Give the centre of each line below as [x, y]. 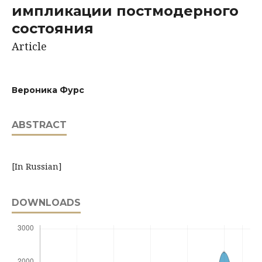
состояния [53, 28]
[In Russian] [37, 166]
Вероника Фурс [48, 90]
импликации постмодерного [125, 11]
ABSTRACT [39, 125]
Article [29, 46]
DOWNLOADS [46, 202]
